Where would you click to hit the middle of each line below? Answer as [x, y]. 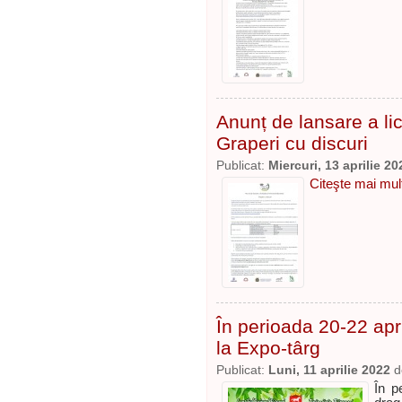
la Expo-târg [268, 348]
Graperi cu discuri [292, 143]
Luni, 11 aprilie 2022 [329, 370]
